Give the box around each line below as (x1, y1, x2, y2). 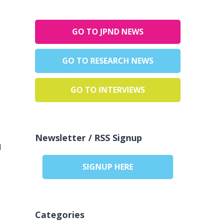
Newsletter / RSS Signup (35, 132, 142, 144)
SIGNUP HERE (82, 161, 133, 173)
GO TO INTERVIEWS (70, 84, 145, 96)
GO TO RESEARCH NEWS (62, 55, 153, 67)
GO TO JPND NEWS (72, 26, 144, 37)
